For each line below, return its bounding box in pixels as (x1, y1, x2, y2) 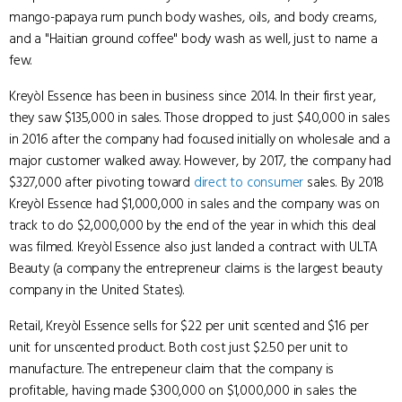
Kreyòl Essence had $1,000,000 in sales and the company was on (9, 194, 380, 214)
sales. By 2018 (303, 172, 385, 192)
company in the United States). (9, 280, 186, 300)
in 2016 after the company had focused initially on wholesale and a (9, 129, 390, 149)
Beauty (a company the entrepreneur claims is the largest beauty (9, 258, 382, 278)
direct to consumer (193, 172, 304, 192)
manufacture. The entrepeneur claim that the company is (9, 359, 335, 379)
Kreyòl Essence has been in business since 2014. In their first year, (9, 86, 376, 106)
